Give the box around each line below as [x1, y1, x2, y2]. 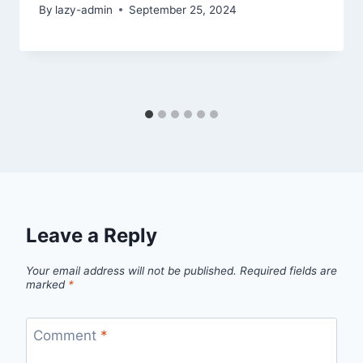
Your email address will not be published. [26, 263, 237, 277]
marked [26, 277, 68, 291]
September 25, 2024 [129, 2, 237, 16]
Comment [32, 327, 100, 344]
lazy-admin [55, 2, 113, 16]
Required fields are [240, 263, 337, 277]
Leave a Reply [26, 223, 157, 247]
